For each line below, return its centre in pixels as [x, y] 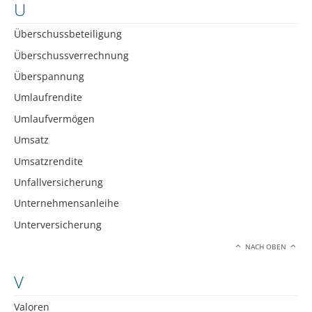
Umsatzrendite [48, 161]
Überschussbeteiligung [68, 34]
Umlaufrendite [48, 97]
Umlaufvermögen [54, 118]
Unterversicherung [58, 224]
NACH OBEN [266, 247]
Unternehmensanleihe [67, 203]
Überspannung [49, 77]
